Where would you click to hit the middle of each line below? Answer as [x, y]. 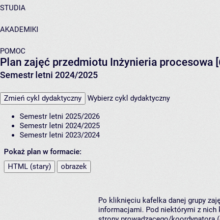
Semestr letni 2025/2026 [60, 117]
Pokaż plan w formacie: [43, 152]
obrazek [74, 167]
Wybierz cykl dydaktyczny [129, 98]
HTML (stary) [29, 167]
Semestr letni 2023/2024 [60, 135]
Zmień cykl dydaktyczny [43, 98]
